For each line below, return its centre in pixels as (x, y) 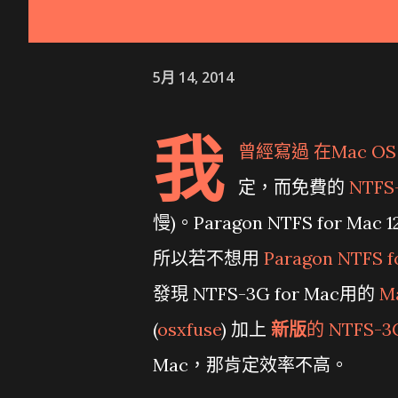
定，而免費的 (294, 187)
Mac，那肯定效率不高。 (251, 365)
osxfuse (189, 329)
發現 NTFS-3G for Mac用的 (266, 294)
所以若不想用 (208, 258)
